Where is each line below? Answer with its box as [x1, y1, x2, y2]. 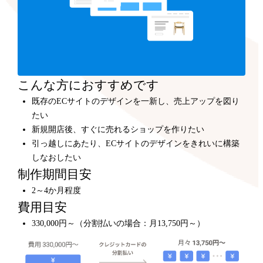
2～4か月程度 [32, 186, 82, 195]
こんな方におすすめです [18, 78, 160, 93]
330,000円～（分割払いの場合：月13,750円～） [32, 219, 205, 228]
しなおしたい [32, 153, 82, 163]
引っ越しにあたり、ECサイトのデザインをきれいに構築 [32, 139, 240, 149]
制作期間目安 [18, 167, 92, 182]
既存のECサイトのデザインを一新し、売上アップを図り [32, 97, 240, 106]
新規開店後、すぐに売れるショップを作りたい [32, 125, 205, 134]
